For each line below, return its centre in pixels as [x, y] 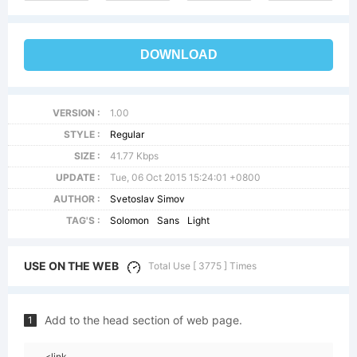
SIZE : [87, 156]
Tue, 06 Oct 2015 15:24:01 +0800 [186, 177]
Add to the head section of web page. [143, 320]
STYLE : [82, 134]
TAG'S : [83, 220]
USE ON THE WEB [71, 266]
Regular [127, 134]
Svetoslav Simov [148, 199]
